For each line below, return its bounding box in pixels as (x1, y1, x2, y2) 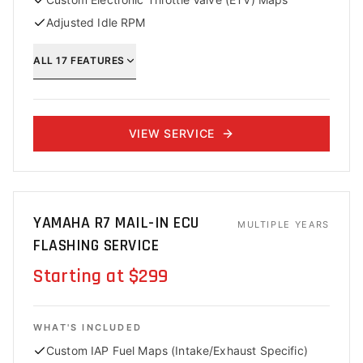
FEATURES (67, 53, 125, 66)
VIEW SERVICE (128, 126, 216, 140)
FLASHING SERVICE (33, 235, 159, 256)
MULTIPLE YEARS (237, 219, 330, 230)
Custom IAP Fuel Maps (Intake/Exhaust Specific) (46, 344, 308, 357)
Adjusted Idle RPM (46, 15, 146, 29)
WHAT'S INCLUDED (33, 322, 142, 333)
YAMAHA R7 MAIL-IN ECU (33, 212, 199, 233)
